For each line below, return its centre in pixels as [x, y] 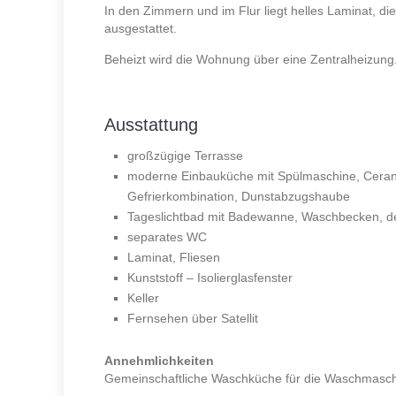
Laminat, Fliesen [173, 258]
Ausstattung [151, 125]
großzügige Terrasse [185, 156]
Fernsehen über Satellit [192, 319]
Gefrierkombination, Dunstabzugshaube [238, 197]
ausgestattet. [140, 29]
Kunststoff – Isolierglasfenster [209, 278]
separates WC [167, 237]
